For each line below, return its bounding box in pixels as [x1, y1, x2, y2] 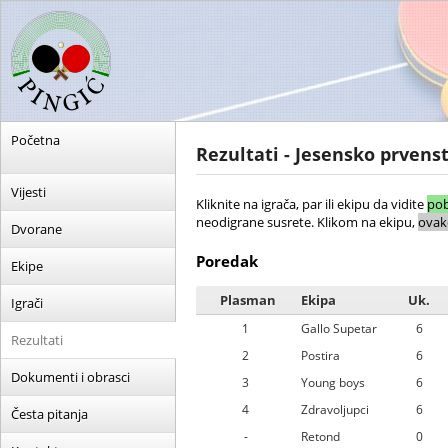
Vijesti [11, 183, 46, 201]
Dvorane [11, 220, 62, 238]
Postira [301, 347, 340, 364]
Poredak [196, 251, 258, 271]
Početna [11, 131, 60, 149]
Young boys [301, 374, 365, 391]
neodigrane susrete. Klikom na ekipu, [196, 213, 418, 231]
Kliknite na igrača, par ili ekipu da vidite [196, 195, 427, 213]
